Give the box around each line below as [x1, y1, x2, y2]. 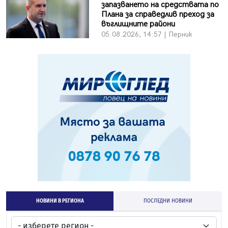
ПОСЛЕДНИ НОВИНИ [143, 198, 192, 205]
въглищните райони [101, 19, 175, 30]
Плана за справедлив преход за [101, 10, 214, 20]
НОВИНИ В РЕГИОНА [36, 198, 84, 205]
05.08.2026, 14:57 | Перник [101, 30, 192, 39]
